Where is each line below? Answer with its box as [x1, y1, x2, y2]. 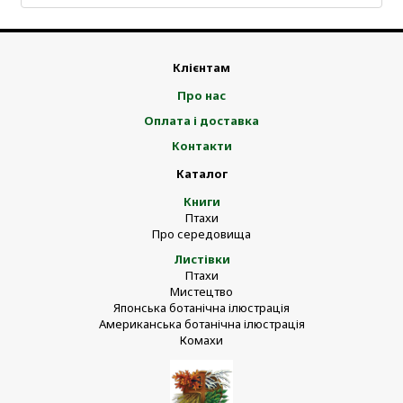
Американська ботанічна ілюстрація [98, 316, 305, 332]
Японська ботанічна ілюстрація [113, 300, 290, 316]
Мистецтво [170, 283, 233, 300]
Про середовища [152, 226, 251, 242]
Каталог [175, 166, 228, 182]
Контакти [171, 138, 232, 154]
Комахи [180, 332, 223, 348]
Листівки [173, 251, 230, 267]
